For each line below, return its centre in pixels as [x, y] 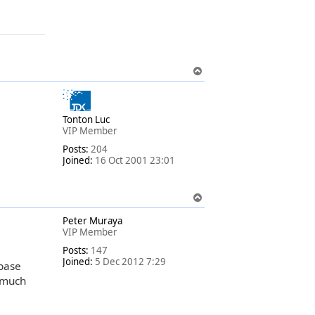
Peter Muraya [92, 220]
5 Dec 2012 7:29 [129, 261]
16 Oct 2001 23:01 [134, 161]
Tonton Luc [86, 120]
